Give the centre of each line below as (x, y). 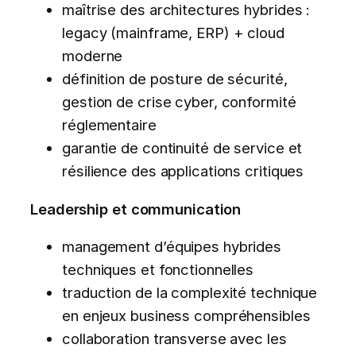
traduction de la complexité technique (190, 293)
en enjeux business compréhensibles (186, 316)
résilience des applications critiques (183, 171)
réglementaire (109, 125)
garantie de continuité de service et (182, 148)
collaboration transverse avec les (174, 339)
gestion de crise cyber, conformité (179, 102)
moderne (93, 56)
